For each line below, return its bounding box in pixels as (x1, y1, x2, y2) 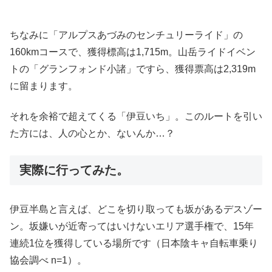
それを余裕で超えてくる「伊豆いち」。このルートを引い (10, 111, 262, 122)
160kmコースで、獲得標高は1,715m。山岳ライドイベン (10, 46, 256, 57)
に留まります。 (10, 80, 78, 91)
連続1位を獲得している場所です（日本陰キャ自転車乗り (10, 237, 258, 248)
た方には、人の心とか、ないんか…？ (10, 128, 175, 139)
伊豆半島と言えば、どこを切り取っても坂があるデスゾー (10, 203, 262, 214)
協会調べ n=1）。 (10, 254, 87, 265)
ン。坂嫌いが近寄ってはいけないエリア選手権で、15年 (10, 220, 254, 231)
